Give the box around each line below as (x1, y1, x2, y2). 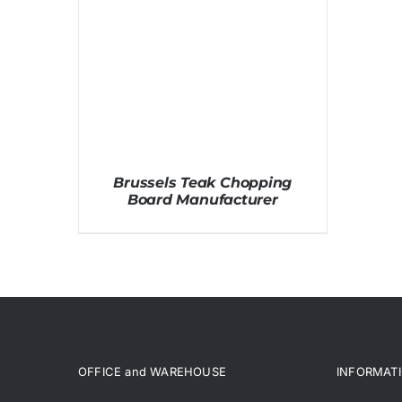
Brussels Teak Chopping (113, 173, 293, 191)
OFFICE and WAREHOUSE (78, 363, 226, 379)
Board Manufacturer (127, 190, 278, 208)
